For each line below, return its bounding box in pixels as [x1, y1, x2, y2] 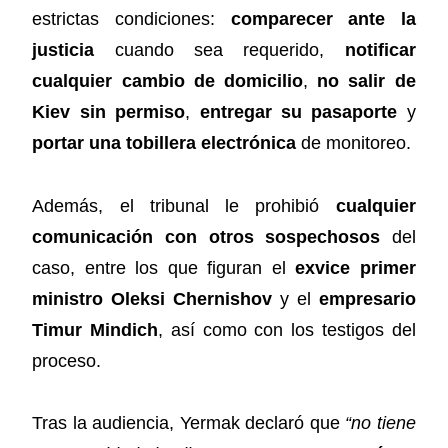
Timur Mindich [32, 319, 159, 340]
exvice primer [295, 257, 416, 278]
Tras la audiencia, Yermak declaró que [32, 413, 346, 434]
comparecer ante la [230, 9, 416, 30]
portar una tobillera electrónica [32, 133, 297, 154]
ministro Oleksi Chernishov [32, 288, 273, 309]
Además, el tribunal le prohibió [32, 195, 336, 216]
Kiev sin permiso [32, 102, 186, 123]
